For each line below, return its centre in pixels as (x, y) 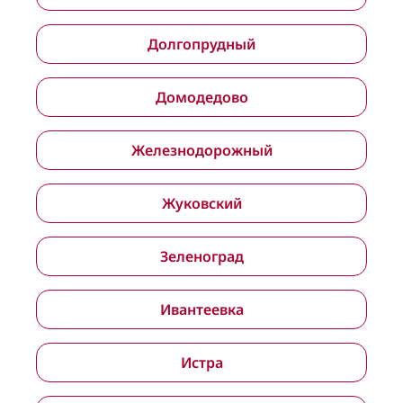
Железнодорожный (201, 150)
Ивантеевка (201, 309)
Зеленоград (201, 256)
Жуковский (201, 203)
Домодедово (201, 97)
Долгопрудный (201, 44)
